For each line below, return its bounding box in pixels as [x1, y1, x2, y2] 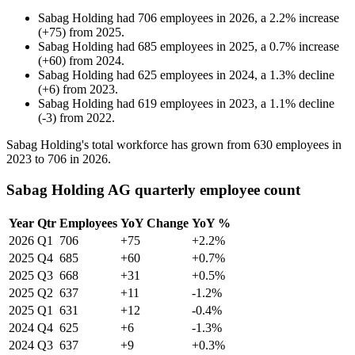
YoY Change [120, 216, 189, 230]
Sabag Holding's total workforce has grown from [6, 138, 254, 152]
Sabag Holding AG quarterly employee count [6, 181, 300, 198]
